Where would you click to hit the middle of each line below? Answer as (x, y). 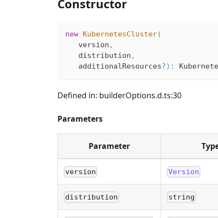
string (182, 197)
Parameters (80, 119)
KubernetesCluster (120, 34)
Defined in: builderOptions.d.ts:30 (119, 95)
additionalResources (113, 66)
